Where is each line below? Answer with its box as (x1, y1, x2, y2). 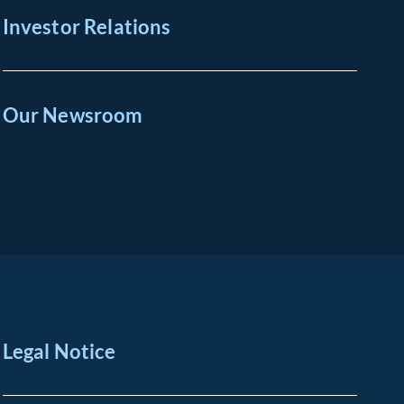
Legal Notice (2, 339, 116, 363)
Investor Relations (2, 14, 171, 39)
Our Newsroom (2, 103, 143, 127)
